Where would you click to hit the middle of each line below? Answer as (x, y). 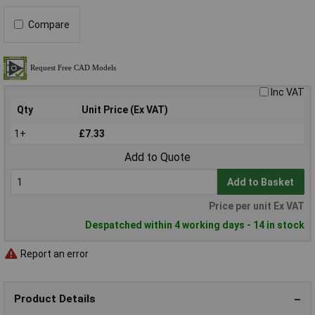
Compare (49, 24)
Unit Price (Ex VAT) (125, 109)
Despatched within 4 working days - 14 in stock (195, 225)
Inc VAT (288, 92)
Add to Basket (261, 182)
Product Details (55, 299)
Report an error (53, 254)
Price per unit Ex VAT (257, 206)
